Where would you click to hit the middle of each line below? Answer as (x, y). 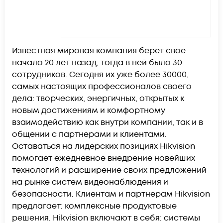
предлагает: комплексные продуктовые (94, 206)
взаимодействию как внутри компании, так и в (108, 122)
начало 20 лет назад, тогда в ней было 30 (97, 63)
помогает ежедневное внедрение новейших (104, 158)
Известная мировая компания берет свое (99, 51)
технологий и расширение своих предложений (109, 170)
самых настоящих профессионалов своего (102, 87)
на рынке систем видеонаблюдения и (90, 182)
